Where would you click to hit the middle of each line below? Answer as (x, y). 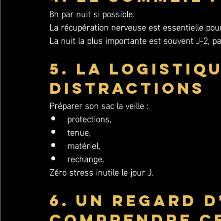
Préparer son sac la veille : (99, 105)
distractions (127, 88)
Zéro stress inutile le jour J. (101, 171)
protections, (89, 118)
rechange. (86, 158)
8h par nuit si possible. (92, 13)
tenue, (79, 131)
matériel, (84, 145)
